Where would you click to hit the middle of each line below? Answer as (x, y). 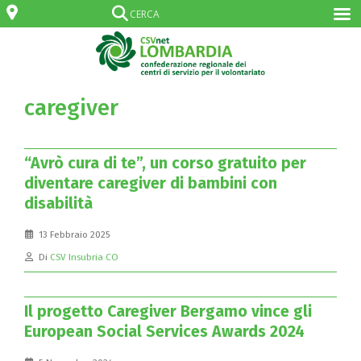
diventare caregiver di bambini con (151, 184)
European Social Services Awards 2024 (164, 332)
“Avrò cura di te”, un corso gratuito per (165, 164)
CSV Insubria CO (84, 257)
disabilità (58, 204)
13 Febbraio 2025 (74, 235)
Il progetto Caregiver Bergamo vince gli (168, 312)
